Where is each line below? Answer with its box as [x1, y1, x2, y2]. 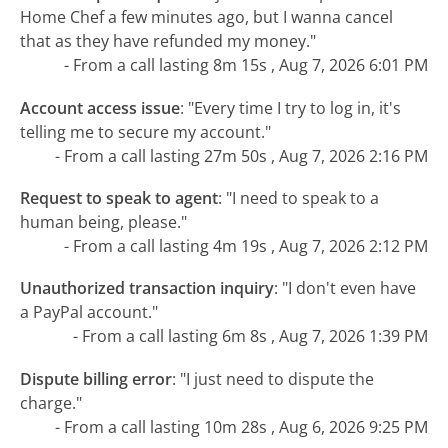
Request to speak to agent [20, 187, 219, 210]
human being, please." [20, 211, 188, 234]
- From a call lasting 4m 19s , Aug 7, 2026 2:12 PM [63, 235, 428, 258]
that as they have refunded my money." [20, 30, 317, 53]
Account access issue [20, 96, 181, 119]
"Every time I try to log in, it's [188, 96, 402, 119]
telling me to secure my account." [20, 120, 272, 143]
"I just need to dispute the [180, 367, 375, 390]
